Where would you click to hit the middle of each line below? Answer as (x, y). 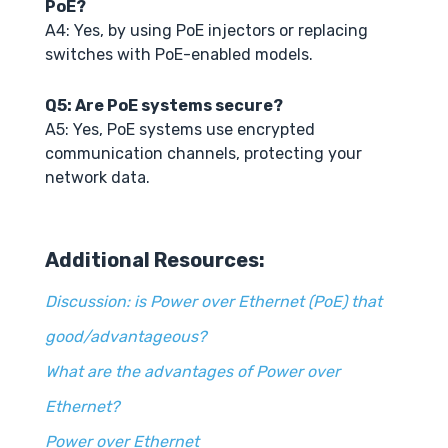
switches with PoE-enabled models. (179, 54)
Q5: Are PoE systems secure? (164, 105)
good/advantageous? (125, 336)
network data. (97, 177)
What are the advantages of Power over (192, 371)
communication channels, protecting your (203, 153)
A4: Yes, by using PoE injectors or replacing (206, 30)
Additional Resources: (155, 259)
